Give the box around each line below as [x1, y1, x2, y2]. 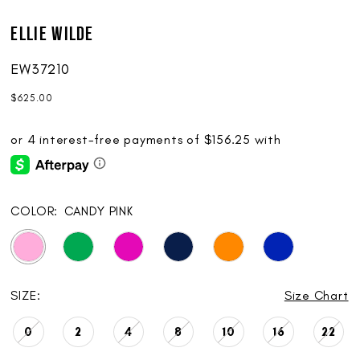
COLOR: [10, 203, 59, 219]
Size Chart [284, 287, 349, 303]
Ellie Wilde [10, 25, 94, 45]
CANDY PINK [63, 203, 133, 219]
